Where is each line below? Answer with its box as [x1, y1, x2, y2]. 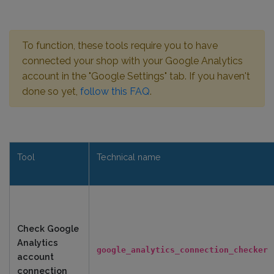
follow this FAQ [80, 86, 150, 97]
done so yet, [22, 86, 80, 97]
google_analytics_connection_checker [97, 245, 268, 254]
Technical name [97, 152, 161, 162]
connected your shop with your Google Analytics [22, 55, 243, 67]
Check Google [17, 223, 79, 234]
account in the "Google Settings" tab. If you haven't [22, 70, 250, 82]
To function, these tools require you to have [22, 40, 218, 51]
